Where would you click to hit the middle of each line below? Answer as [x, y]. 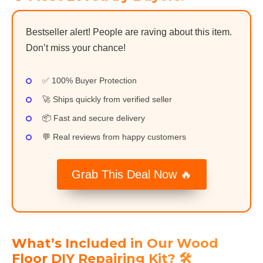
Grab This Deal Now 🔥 [131, 174]
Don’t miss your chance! [76, 48]
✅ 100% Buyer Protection [90, 81]
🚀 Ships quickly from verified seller [107, 99]
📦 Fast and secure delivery [94, 118]
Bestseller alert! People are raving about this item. [129, 32]
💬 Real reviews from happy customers [114, 136]
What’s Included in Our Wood [115, 243]
